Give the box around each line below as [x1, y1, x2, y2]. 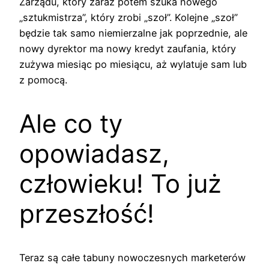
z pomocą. [19, 74, 67, 86]
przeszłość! [19, 198, 154, 229]
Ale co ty [19, 108, 122, 139]
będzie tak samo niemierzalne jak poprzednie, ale [19, 27, 247, 40]
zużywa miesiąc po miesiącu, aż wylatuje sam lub [19, 58, 247, 71]
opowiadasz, [19, 138, 169, 169]
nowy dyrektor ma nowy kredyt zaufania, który [19, 43, 236, 55]
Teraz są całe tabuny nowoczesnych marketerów [19, 252, 246, 264]
